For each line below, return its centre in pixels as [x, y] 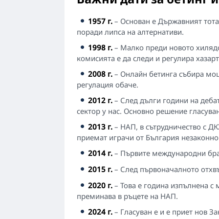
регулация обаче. [108, 85]
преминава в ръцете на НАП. [127, 196]
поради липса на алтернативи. [130, 32]
